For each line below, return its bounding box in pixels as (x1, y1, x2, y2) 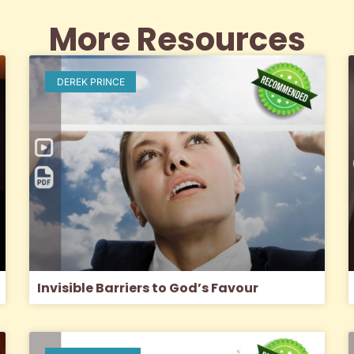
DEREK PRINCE (56, 75, 125, 88)
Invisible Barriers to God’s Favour (37, 278, 259, 297)
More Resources (48, 17, 306, 62)
